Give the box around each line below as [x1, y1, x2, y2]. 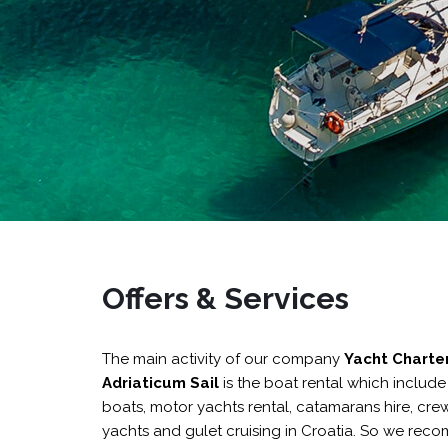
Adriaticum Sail [102, 374, 219, 392]
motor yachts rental [150, 398, 289, 416]
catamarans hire [296, 398, 410, 416]
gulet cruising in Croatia [185, 422, 353, 440]
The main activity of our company [102, 350, 344, 368]
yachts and [102, 422, 185, 440]
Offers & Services [102, 281, 349, 316]
